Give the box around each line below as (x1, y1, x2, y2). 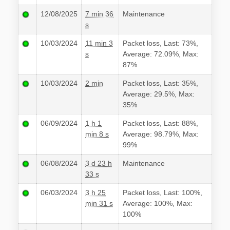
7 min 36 (85, 10, 113, 18)
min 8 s (85, 130, 109, 139)
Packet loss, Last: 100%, (123, 188, 202, 197)
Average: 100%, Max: (123, 199, 193, 208)
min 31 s (85, 199, 113, 208)
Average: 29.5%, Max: (123, 90, 195, 99)
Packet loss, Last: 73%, (123, 39, 198, 48)
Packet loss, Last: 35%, (123, 79, 198, 88)
